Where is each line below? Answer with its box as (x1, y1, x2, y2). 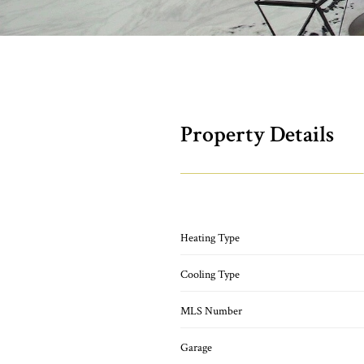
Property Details (180, 119, 334, 149)
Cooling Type (180, 267, 240, 282)
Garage (180, 340, 212, 355)
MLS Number (180, 304, 242, 318)
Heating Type (180, 231, 240, 245)
